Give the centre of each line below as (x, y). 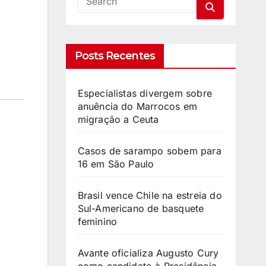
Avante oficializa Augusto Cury (148, 253)
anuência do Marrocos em (137, 106)
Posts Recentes (115, 56)
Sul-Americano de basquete (141, 208)
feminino (97, 221)
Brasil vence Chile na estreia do (150, 195)
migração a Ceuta (118, 119)
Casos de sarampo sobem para (149, 151)
